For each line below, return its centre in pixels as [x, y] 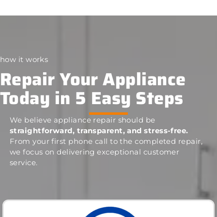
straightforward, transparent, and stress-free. [99, 130]
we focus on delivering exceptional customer [95, 152]
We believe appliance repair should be [83, 120]
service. [24, 162]
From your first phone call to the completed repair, [106, 141]
